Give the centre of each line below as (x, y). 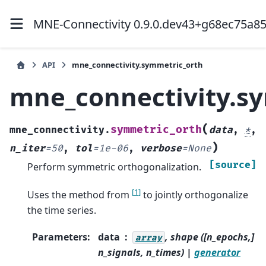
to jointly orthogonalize (194, 195)
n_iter (27, 149)
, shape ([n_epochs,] (210, 237)
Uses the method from (80, 195)
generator (217, 252)
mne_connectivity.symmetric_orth (137, 65)
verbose (161, 149)
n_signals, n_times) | (146, 252)
